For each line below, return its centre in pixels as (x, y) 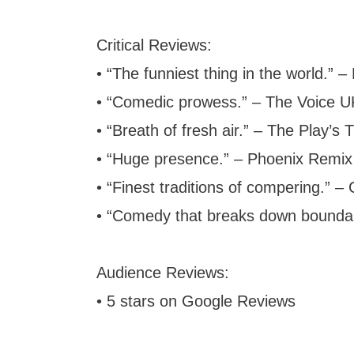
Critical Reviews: (154, 45)
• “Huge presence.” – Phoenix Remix (224, 159)
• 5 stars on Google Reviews (196, 301)
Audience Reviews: (163, 273)
